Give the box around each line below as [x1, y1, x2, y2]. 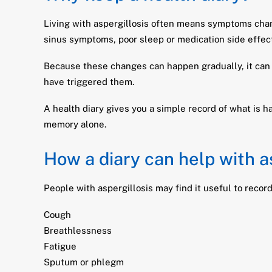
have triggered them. [44, 76, 134, 87]
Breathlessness [44, 225, 112, 236]
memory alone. [44, 119, 106, 129]
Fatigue [44, 241, 76, 251]
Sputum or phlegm [44, 257, 124, 267]
